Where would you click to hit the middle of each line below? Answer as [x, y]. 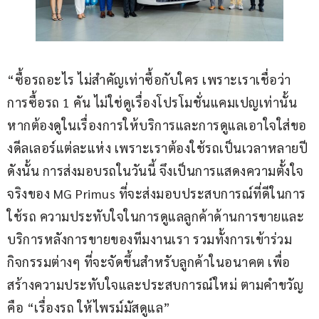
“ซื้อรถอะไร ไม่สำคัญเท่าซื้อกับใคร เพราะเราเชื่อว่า [151, 80]
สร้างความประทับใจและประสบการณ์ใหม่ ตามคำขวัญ [157, 285]
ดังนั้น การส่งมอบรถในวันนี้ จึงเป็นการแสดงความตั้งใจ [156, 171]
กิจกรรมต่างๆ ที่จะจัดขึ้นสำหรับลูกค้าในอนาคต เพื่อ [149, 262]
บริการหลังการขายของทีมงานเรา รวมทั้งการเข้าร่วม [150, 239]
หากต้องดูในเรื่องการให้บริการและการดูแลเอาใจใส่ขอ [157, 125]
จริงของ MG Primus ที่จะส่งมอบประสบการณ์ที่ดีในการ [157, 194]
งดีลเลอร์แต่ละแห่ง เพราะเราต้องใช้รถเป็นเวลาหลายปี [159, 148]
